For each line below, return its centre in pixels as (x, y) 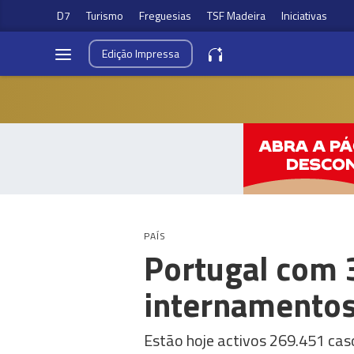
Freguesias (165, 15)
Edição (119, 53)
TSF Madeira (236, 15)
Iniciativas (304, 15)
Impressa (157, 53)
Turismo (105, 15)
